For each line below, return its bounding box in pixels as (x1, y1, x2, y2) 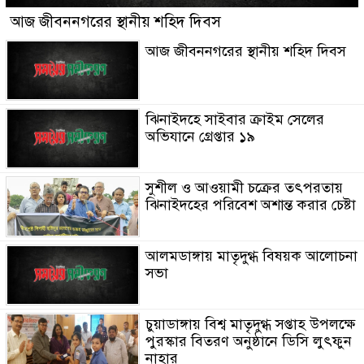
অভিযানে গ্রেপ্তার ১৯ (145, 127, 255, 145)
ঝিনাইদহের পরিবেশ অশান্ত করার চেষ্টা (145, 195, 356, 214)
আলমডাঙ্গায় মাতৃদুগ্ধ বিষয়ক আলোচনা (145, 246, 357, 265)
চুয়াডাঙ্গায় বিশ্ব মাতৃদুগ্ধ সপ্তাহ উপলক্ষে (145, 314, 355, 333)
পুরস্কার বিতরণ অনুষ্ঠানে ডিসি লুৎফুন (145, 331, 352, 350)
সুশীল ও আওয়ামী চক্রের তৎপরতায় (145, 178, 343, 197)
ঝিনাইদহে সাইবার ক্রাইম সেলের (145, 110, 324, 128)
